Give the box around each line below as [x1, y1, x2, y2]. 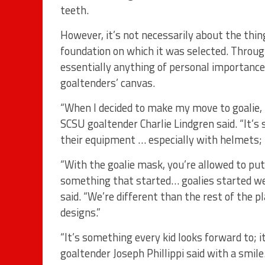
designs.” [60, 204, 101, 221]
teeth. [60, 2, 89, 19]
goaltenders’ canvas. [60, 75, 155, 92]
